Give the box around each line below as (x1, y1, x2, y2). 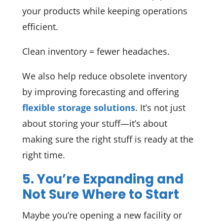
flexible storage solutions (22, 102, 135, 113)
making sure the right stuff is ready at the (22, 133, 193, 145)
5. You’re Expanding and (22, 170, 184, 188)
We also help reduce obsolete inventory (22, 70, 187, 82)
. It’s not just (135, 102, 185, 113)
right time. (22, 149, 65, 161)
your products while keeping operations (22, 4, 187, 17)
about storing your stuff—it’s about (22, 117, 167, 129)
